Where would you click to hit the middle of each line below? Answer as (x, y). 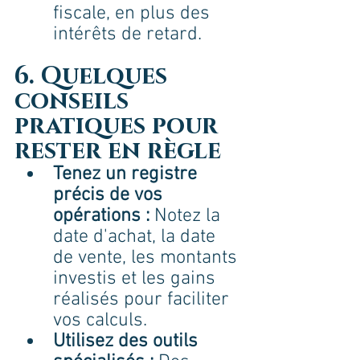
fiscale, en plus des (134, 14)
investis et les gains (137, 279)
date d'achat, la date (137, 237)
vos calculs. (100, 321)
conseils (75, 102)
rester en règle (118, 151)
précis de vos (110, 196)
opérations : (101, 217)
